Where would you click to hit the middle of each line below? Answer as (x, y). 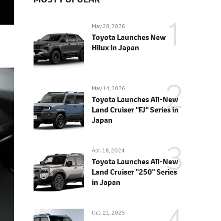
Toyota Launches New (129, 37)
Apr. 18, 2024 (108, 150)
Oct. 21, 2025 (109, 212)
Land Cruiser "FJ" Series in (135, 110)
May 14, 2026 (109, 88)
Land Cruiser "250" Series (134, 172)
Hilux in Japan (115, 47)
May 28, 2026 (109, 26)
